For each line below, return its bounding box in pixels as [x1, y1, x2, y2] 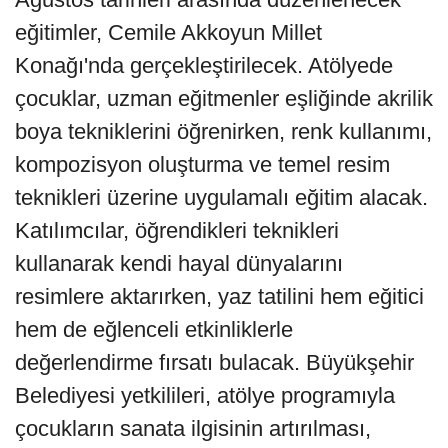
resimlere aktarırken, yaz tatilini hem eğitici [15, 284, 424, 310]
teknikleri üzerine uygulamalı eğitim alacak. [15, 185, 428, 211]
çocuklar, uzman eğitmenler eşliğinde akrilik [15, 86, 433, 112]
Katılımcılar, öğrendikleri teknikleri [15, 218, 339, 244]
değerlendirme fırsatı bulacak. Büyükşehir [15, 350, 414, 376]
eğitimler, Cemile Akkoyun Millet [15, 20, 322, 46]
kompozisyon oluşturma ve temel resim [15, 152, 390, 178]
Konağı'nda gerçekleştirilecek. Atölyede [15, 53, 393, 79]
